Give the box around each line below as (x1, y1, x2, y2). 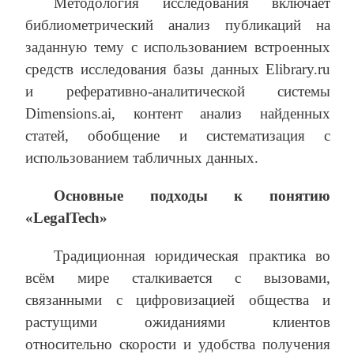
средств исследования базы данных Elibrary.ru (25, 61, 330, 78)
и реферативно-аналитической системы (25, 83, 330, 100)
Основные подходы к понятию (54, 187, 330, 205)
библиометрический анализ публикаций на (25, 17, 330, 34)
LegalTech (33, 209, 100, 227)
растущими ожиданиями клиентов (25, 314, 330, 331)
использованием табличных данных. (25, 149, 258, 167)
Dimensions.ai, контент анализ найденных (25, 105, 330, 122)
